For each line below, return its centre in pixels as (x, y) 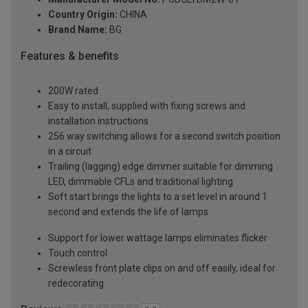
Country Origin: (83, 15)
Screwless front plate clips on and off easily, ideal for (162, 268)
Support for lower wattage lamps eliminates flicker (158, 238)
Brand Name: (78, 30)
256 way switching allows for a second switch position (164, 136)
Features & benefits (70, 56)
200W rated (73, 90)
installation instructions (98, 121)
